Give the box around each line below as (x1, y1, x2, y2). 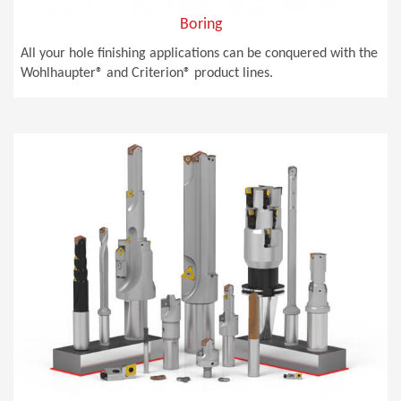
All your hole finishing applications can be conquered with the (21, 46, 379, 61)
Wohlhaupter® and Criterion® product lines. (21, 65, 274, 81)
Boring (179, 16, 222, 34)
